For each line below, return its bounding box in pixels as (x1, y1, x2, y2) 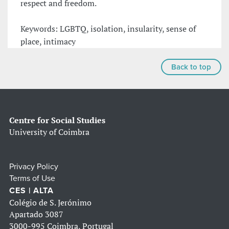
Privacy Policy (9, 162, 58, 172)
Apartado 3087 (9, 209, 63, 220)
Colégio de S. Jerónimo (9, 197, 91, 209)
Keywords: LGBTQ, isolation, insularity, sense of (20, 23, 196, 35)
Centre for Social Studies (9, 114, 105, 126)
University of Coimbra (9, 126, 89, 138)
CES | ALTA (9, 186, 54, 196)
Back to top (171, 62, 211, 72)
